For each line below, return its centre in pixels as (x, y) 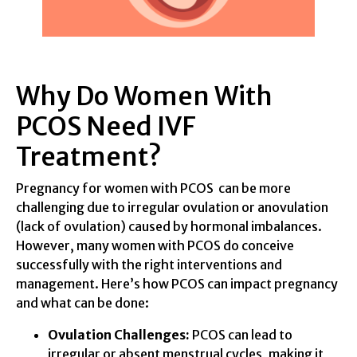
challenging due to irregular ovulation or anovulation (172, 208)
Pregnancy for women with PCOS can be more (153, 188)
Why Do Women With (144, 97)
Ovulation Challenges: (119, 335)
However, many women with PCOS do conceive (155, 246)
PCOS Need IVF (106, 127)
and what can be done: (82, 303)
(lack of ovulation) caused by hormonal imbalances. (169, 227)
